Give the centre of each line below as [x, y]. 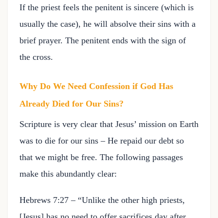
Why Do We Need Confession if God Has [96, 86]
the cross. [36, 57]
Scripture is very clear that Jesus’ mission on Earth [109, 124]
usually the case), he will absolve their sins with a [108, 24]
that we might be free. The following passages [101, 157]
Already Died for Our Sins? [72, 104]
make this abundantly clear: [68, 174]
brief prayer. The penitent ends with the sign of [103, 40]
